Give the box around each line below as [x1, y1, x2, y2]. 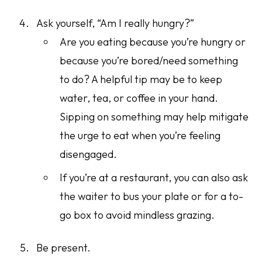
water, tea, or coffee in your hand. [60, 91, 219, 105]
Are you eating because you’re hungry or [60, 35, 246, 49]
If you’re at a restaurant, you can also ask [60, 171, 249, 185]
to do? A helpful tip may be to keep [60, 73, 223, 87]
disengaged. [60, 147, 118, 161]
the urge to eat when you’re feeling [60, 129, 221, 143]
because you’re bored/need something [60, 54, 239, 68]
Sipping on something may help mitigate [60, 110, 249, 124]
